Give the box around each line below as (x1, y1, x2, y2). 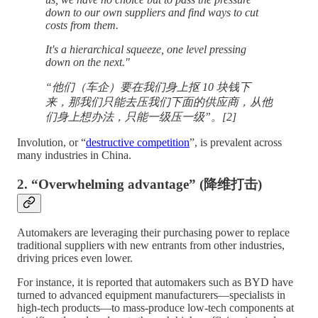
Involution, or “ (17, 136, 86, 149)
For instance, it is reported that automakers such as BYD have (17, 275, 293, 288)
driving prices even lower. (17, 251, 133, 264)
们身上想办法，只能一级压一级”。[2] (45, 111, 236, 124)
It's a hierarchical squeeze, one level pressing (45, 43, 246, 56)
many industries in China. (17, 149, 131, 162)
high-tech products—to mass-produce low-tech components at (17, 301, 294, 314)
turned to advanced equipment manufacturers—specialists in (17, 288, 285, 301)
